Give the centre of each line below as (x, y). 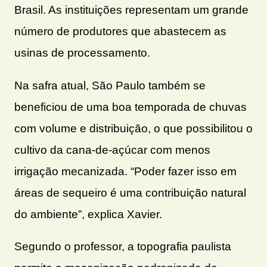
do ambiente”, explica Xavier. (88, 214)
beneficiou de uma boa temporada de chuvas (131, 107)
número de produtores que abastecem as (120, 32)
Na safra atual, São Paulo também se (110, 85)
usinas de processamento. (82, 53)
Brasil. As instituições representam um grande (131, 10)
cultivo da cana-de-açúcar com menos (112, 150)
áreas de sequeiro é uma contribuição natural (130, 193)
